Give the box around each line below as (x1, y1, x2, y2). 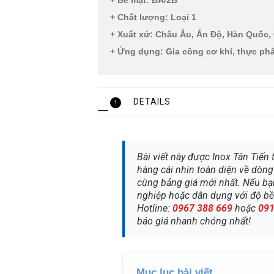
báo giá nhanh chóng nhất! (137, 215, 251, 228)
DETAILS (133, 97, 171, 107)
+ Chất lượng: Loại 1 (110, 12, 196, 23)
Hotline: (137, 202, 172, 215)
